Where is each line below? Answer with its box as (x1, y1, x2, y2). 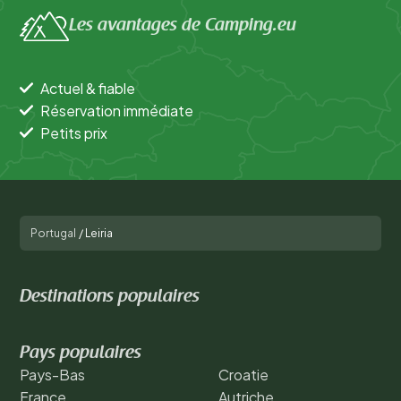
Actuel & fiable (40, 78, 135, 98)
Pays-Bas (20, 364, 85, 384)
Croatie (218, 364, 269, 384)
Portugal (30, 226, 76, 240)
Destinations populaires (20, 287, 200, 306)
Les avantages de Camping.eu (69, 17, 296, 36)
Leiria (85, 226, 113, 240)
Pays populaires (20, 344, 141, 363)
